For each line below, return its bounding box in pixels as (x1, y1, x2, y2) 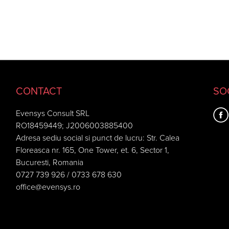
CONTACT (15, 85, 62, 98)
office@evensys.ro (15, 182, 80, 192)
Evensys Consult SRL (15, 108, 89, 119)
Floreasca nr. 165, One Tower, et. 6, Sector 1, (15, 145, 169, 155)
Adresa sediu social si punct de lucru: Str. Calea (15, 133, 179, 143)
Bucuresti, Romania (15, 157, 83, 168)
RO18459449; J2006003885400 (15, 121, 133, 131)
